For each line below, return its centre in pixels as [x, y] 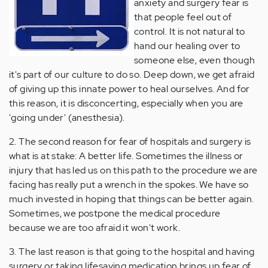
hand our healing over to [187, 46]
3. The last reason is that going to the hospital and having [132, 252]
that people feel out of [183, 17]
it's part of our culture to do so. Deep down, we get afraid [132, 74]
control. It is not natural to [190, 31]
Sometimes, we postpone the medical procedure [115, 213]
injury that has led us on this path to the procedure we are [133, 170]
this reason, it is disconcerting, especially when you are [126, 103]
